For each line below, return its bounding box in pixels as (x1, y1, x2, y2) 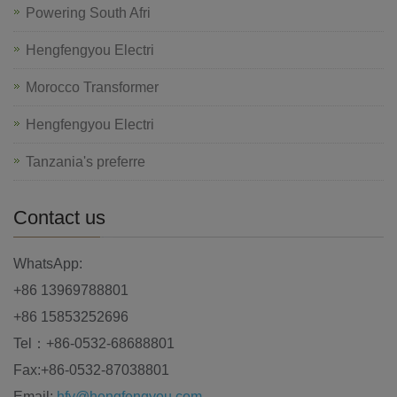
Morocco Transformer (26, 79, 159, 95)
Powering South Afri (26, 4, 151, 20)
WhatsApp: (13, 255, 82, 271)
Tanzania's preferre (26, 153, 145, 169)
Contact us (13, 206, 105, 229)
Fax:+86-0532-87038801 (13, 362, 169, 378)
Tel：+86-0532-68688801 (13, 335, 175, 351)
